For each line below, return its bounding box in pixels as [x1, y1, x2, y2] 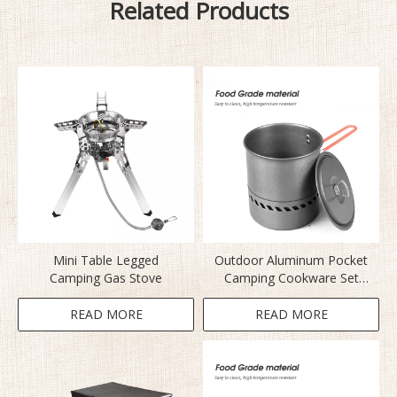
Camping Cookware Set [223, 269, 359, 287]
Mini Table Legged [53, 252, 159, 269]
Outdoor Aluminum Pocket [214, 252, 368, 269]
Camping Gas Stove [50, 269, 162, 287]
